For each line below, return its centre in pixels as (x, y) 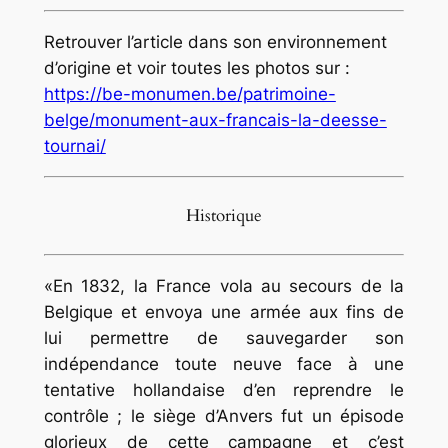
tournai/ (74, 146)
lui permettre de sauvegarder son (224, 337)
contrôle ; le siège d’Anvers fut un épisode (224, 415)
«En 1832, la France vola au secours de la (224, 285)
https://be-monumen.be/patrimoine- (189, 94)
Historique (224, 215)
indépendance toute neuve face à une (224, 363)
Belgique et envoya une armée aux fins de (224, 311)
